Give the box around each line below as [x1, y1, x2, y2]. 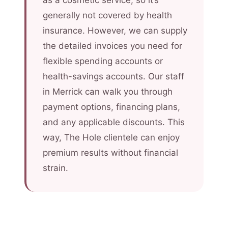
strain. [43, 163, 68, 173]
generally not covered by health [43, 10, 172, 20]
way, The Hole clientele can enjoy [43, 132, 180, 142]
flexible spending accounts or [43, 56, 163, 66]
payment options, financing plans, [43, 102, 180, 112]
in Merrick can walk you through [43, 87, 173, 97]
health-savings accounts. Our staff [43, 71, 184, 81]
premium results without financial [43, 148, 178, 158]
